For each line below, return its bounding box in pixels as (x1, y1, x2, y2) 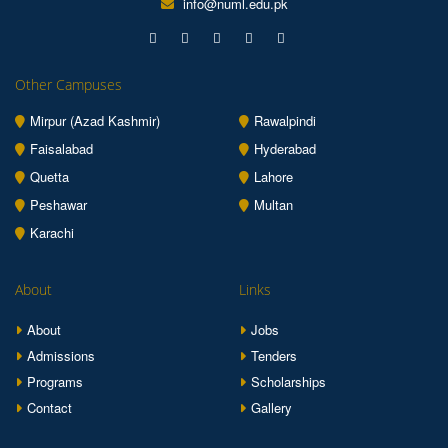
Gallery (251, 398, 292, 417)
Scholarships (251, 372, 326, 391)
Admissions (27, 346, 95, 365)
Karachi (30, 223, 74, 242)
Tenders (251, 346, 297, 365)
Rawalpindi (254, 111, 316, 130)
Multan (254, 195, 293, 214)
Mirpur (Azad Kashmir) (30, 111, 160, 130)
